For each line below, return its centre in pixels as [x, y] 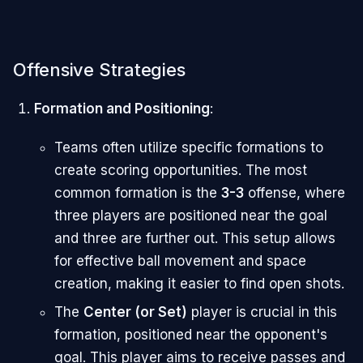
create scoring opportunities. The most [181, 170]
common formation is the [138, 192]
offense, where [295, 192]
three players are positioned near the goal [191, 215]
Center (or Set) [135, 312]
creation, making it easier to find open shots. [199, 283]
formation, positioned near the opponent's [191, 334]
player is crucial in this [262, 312]
